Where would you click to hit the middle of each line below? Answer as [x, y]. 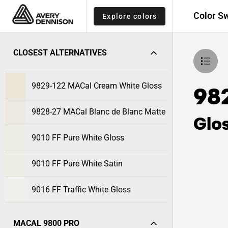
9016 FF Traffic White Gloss [81, 190]
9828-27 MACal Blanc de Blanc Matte [98, 112]
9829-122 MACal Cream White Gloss [97, 86]
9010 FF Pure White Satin [77, 164]
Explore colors [130, 16]
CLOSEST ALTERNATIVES [60, 53]
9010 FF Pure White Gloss [78, 138]
